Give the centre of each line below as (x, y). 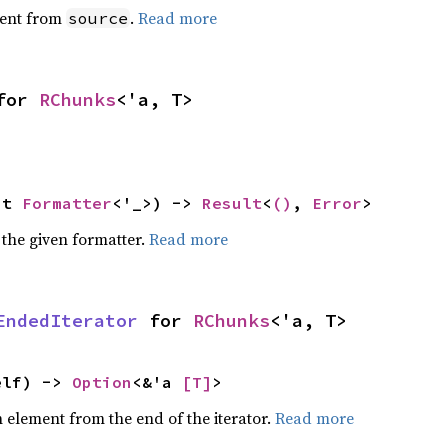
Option (101, 382)
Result (231, 203)
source (97, 18)
